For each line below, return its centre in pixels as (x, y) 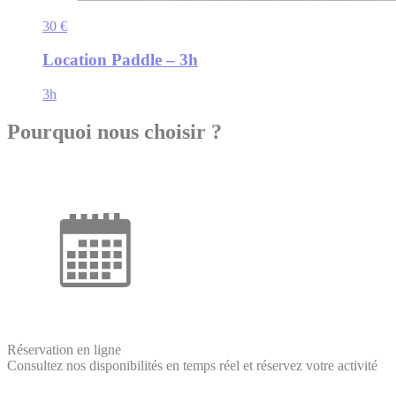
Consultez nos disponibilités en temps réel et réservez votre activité (192, 365)
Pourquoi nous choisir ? (114, 132)
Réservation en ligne (64, 349)
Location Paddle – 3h (120, 60)
